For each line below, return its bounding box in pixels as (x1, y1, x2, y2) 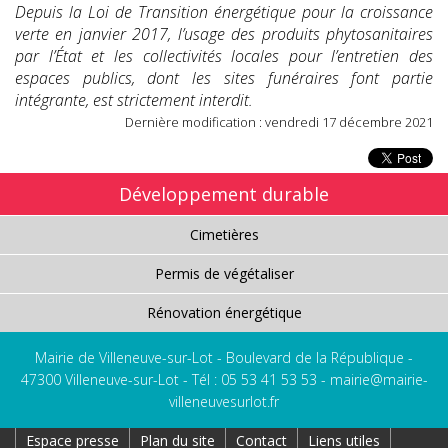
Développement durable (119, 181, 329, 206)
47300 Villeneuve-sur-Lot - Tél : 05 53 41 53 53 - (20, 369, 330, 389)
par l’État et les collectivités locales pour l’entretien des (15, 44, 433, 67)
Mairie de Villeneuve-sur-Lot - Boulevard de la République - (35, 347, 413, 367)
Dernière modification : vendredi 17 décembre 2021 (125, 112, 433, 131)
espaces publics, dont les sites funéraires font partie (15, 66, 433, 89)
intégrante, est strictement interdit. (15, 88, 253, 111)
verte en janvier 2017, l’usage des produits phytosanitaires (15, 22, 433, 45)
